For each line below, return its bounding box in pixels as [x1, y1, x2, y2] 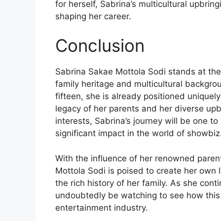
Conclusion [55, 35, 145, 56]
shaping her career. [55, 11, 131, 21]
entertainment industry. [55, 202, 148, 213]
